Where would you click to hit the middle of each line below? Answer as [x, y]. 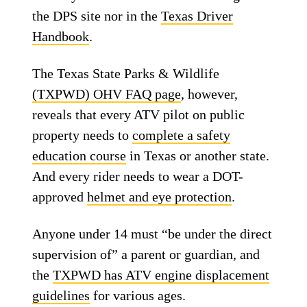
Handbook [61, 36]
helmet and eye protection [160, 197]
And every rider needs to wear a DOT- [138, 176]
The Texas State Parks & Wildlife [126, 73]
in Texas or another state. [198, 156]
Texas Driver [197, 16]
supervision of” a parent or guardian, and [146, 254]
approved [60, 197]
